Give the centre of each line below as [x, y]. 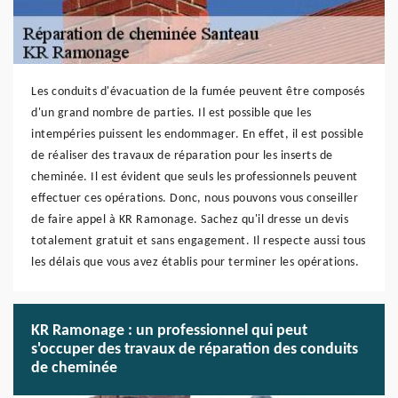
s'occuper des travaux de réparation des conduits [195, 350]
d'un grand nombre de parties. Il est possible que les [171, 113]
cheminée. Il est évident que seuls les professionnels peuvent [195, 177]
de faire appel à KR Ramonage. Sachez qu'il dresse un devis [190, 220]
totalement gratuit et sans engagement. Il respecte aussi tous [199, 241]
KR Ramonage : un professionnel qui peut [169, 331]
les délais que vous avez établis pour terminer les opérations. [195, 263]
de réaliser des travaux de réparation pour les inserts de [182, 156]
